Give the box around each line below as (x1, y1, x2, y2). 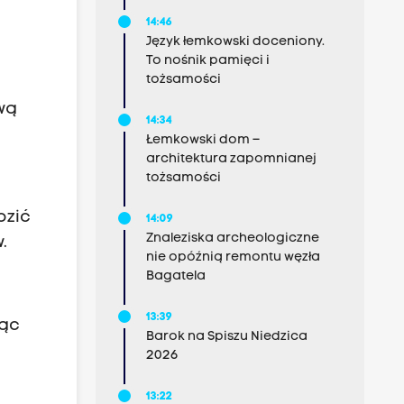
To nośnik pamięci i (145, 54, 270, 68)
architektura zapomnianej (145, 152, 317, 166)
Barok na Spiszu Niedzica (145, 330, 308, 344)
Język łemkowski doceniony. (145, 35, 325, 49)
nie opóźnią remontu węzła (145, 251, 320, 264)
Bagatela (145, 270, 206, 283)
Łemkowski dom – (145, 133, 260, 147)
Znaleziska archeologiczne (145, 232, 319, 245)
